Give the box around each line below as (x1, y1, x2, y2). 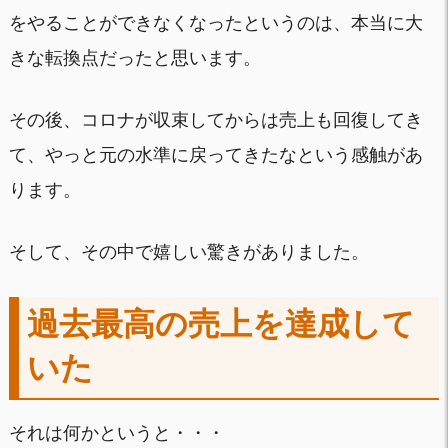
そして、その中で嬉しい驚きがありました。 (8, 241, 369, 262)
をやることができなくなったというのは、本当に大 (8, 13, 423, 34)
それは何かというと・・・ (8, 422, 225, 443)
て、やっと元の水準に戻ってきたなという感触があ (8, 144, 423, 165)
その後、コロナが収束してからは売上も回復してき (8, 109, 423, 130)
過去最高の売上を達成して (26, 306, 415, 343)
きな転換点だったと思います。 (8, 48, 261, 69)
